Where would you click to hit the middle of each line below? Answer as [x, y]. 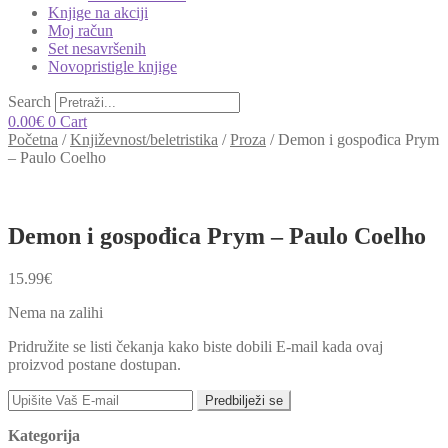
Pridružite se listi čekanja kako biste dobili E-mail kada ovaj [195, 346]
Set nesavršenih [97, 48]
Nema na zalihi [55, 312]
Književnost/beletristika [144, 139]
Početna [33, 139]
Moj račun [80, 30]
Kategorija [44, 435]
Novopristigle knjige [112, 66]
